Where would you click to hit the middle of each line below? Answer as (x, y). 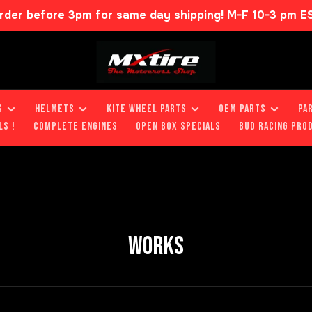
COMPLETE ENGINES (76, 126)
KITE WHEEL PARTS (147, 109)
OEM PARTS (242, 109)
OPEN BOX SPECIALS (178, 126)
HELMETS (55, 109)
